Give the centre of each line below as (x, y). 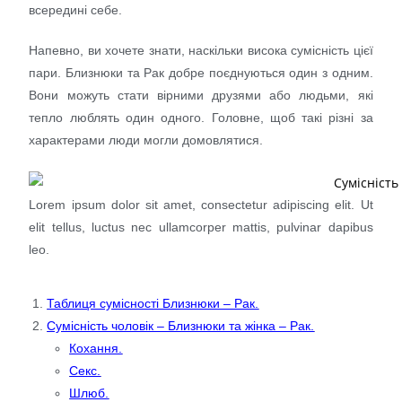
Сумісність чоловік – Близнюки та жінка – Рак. (181, 325)
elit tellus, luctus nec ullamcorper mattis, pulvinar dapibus (201, 227)
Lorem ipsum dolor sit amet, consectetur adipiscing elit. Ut (201, 204)
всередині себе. (76, 10)
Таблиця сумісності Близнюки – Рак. (153, 303)
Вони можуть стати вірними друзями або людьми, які (201, 95)
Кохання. (96, 348)
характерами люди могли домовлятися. (146, 140)
